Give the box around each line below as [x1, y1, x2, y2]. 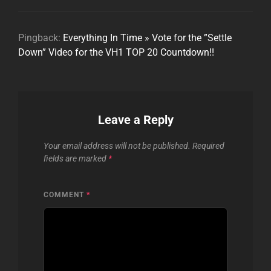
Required [192, 140, 224, 151]
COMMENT [44, 190, 87, 199]
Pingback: [18, 31, 63, 44]
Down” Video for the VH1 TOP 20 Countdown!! [18, 46, 214, 58]
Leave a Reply [97, 112, 174, 127]
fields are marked [44, 153, 108, 163]
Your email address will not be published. [44, 140, 191, 151]
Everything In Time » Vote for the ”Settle [63, 31, 232, 44]
